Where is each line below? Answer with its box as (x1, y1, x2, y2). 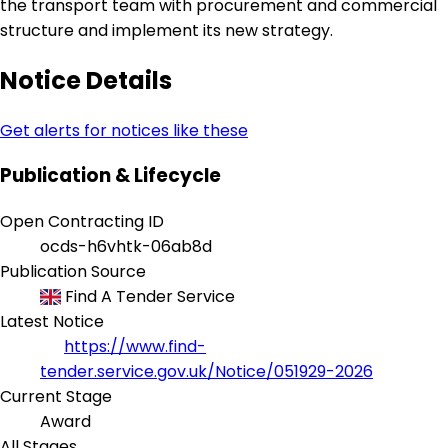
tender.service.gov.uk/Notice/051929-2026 (40, 360, 373, 384)
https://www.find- (64, 335, 206, 359)
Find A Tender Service (61, 285, 236, 309)
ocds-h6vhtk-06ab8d (40, 235, 212, 259)
